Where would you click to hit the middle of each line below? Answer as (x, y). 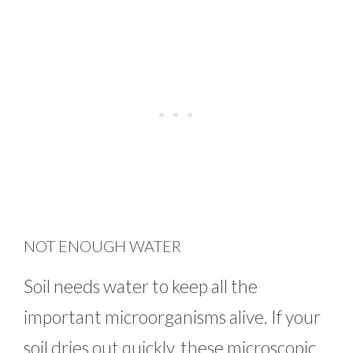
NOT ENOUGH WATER (102, 246)
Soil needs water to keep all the (141, 286)
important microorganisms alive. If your (172, 317)
